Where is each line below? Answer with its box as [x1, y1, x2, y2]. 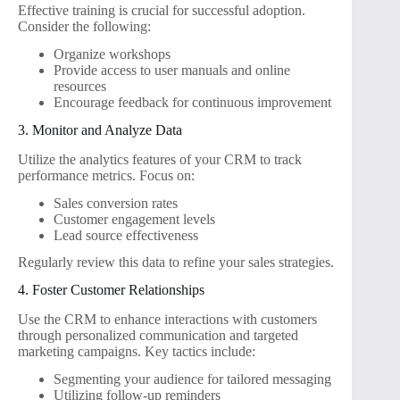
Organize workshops [54, 46, 171, 62]
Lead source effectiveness [54, 227, 198, 243]
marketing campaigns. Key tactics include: [18, 343, 255, 359]
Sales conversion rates [54, 195, 178, 211]
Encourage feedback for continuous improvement [54, 95, 331, 111]
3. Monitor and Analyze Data [18, 121, 182, 137]
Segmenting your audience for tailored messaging [54, 371, 331, 387]
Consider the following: [18, 19, 151, 35]
